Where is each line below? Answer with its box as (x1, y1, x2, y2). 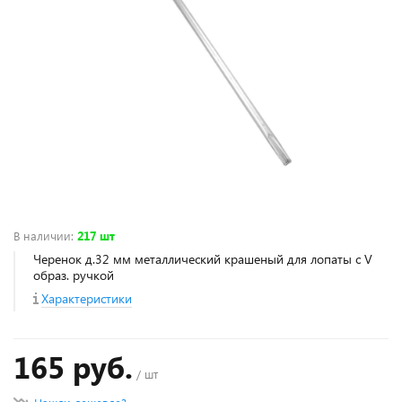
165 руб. (13, 346, 133, 387)
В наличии (13, 228, 71, 243)
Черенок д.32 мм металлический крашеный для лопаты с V (33, 250, 372, 267)
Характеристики (41, 290, 132, 307)
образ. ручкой (33, 267, 114, 284)
